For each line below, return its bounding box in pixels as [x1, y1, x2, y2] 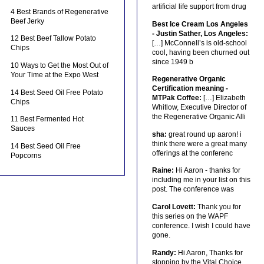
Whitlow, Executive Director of [151, 103, 246, 112]
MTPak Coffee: [151, 94, 202, 103]
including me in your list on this [151, 176, 250, 184]
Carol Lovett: [151, 203, 196, 212]
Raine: [151, 166, 174, 175]
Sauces [11, 124, 35, 133]
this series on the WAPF [151, 212, 228, 221]
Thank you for [195, 203, 241, 212]
